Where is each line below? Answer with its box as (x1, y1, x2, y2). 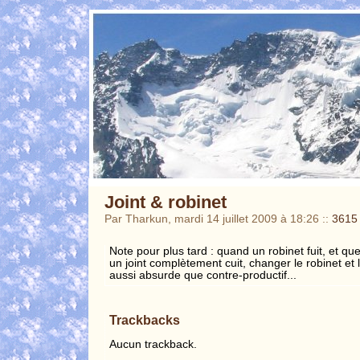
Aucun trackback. (109, 337, 197, 350)
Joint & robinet (104, 192, 227, 212)
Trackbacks (109, 312, 180, 327)
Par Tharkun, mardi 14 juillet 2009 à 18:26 (104, 213, 322, 225)
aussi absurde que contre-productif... (109, 269, 297, 281)
